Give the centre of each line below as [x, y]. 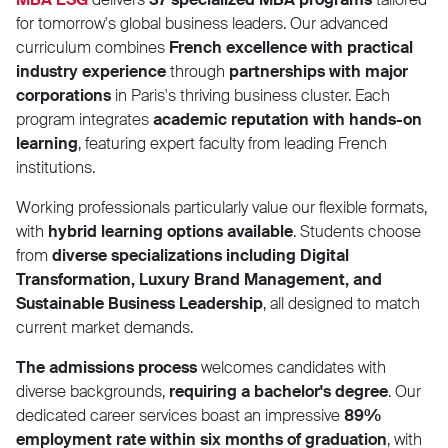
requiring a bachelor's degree [278, 391]
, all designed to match [341, 303]
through [195, 71]
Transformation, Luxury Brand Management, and [199, 279]
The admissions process [106, 367]
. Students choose [357, 231]
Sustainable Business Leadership [139, 303]
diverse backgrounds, [92, 391]
